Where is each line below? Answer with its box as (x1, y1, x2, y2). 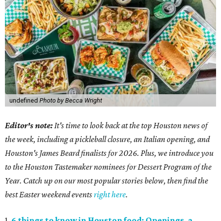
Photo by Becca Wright (39, 97, 102, 105)
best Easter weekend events (5, 189, 94, 200)
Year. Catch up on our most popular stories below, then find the (5, 176, 208, 186)
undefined (9, 97, 39, 105)
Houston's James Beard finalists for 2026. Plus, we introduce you (5, 148, 214, 158)
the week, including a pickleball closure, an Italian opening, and (5, 134, 210, 145)
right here (94, 189, 126, 200)
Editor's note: (5, 120, 53, 131)
